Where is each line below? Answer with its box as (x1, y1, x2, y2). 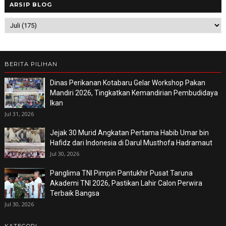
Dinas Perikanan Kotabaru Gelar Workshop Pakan (49, 78, 205, 87)
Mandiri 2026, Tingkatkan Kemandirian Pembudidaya (49, 88, 218, 97)
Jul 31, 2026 (4, 109, 34, 118)
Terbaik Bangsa (49, 189, 99, 197)
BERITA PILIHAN (4, 60, 58, 68)
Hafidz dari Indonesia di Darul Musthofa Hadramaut (49, 138, 212, 147)
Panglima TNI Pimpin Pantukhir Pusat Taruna (49, 168, 193, 177)
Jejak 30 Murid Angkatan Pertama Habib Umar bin (49, 128, 209, 137)
